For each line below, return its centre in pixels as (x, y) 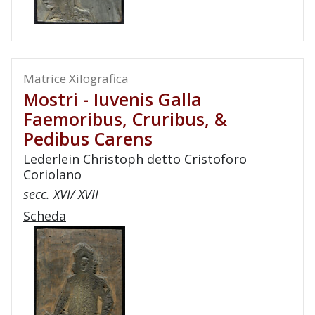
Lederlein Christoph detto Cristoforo (135, 159)
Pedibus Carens (88, 139)
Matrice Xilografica (76, 78)
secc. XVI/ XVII (61, 194)
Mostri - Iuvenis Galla (112, 99)
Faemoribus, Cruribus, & (125, 119)
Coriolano (52, 174)
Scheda (45, 216)
